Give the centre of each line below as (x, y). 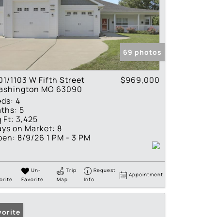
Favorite (32, 179)
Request (105, 170)
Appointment (146, 175)
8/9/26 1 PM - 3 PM (53, 138)
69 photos (142, 52)
